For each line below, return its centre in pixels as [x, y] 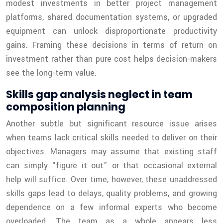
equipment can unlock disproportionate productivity [111, 31]
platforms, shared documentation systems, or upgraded [111, 17]
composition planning [66, 107]
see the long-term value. [51, 73]
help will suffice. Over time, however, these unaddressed [111, 180]
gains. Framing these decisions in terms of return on [111, 45]
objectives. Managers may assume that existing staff [111, 152]
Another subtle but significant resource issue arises [111, 124]
